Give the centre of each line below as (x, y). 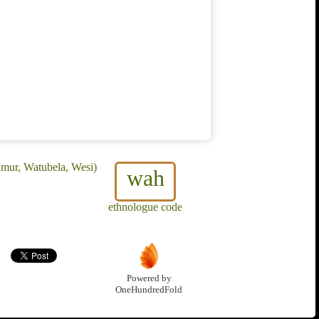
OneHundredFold (149, 290)
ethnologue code (145, 207)
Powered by (149, 279)
